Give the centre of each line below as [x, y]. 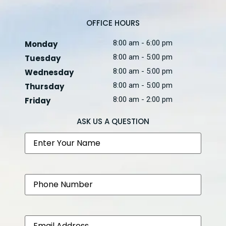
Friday [38, 101]
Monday [41, 44]
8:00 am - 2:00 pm [143, 100]
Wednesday [49, 73]
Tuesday [43, 59]
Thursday [45, 87]
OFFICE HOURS [113, 23]
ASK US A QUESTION [113, 122]
